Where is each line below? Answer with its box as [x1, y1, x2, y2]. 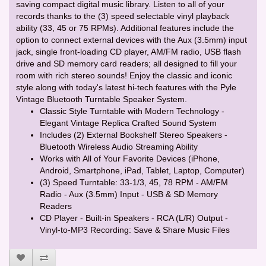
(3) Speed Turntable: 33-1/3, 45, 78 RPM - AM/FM [40, 177, 228, 187]
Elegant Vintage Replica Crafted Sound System [40, 118, 217, 128]
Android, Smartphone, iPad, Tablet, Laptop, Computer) [40, 165, 245, 175]
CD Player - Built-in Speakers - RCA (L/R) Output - [40, 213, 228, 223]
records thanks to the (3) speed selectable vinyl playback [16, 11, 229, 21]
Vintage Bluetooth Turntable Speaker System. [16, 94, 187, 104]
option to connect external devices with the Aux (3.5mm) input [16, 34, 247, 45]
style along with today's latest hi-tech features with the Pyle [16, 82, 236, 92]
